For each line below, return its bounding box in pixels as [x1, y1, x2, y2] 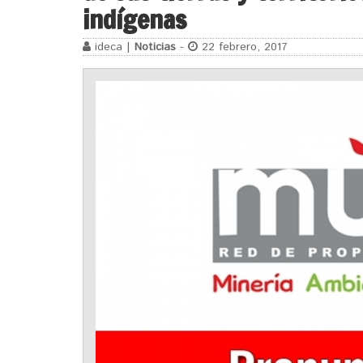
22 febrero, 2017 [198, 38, 288, 55]
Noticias [135, 38, 176, 55]
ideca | [91, 38, 135, 55]
